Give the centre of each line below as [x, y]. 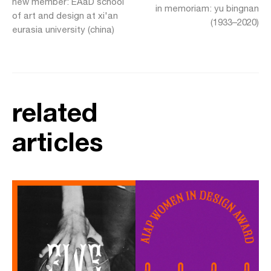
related [55, 111]
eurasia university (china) [63, 29]
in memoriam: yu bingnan [207, 8]
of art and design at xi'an [65, 15]
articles [57, 141]
